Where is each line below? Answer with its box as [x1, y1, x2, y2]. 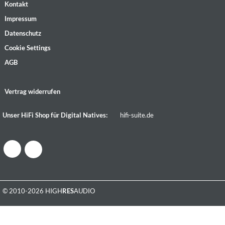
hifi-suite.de [119, 110, 154, 119]
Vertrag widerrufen [5, 87, 60, 95]
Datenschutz [5, 29, 41, 37]
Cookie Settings [5, 43, 51, 52]
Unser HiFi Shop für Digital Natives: [3, 110, 107, 119]
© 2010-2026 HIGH [3, 186, 62, 195]
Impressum [5, 14, 37, 23]
